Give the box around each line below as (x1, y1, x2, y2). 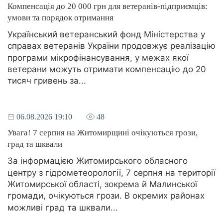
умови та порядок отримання (7, 12, 113, 22)
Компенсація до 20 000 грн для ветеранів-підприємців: (7, 1, 208, 11)
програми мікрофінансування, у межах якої (7, 52, 189, 63)
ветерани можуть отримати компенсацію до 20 (7, 64, 206, 75)
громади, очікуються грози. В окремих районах (7, 191, 205, 201)
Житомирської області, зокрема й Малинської (7, 179, 197, 190)
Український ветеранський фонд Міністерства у (7, 29, 205, 40)
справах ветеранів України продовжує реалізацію (7, 41, 216, 51)
